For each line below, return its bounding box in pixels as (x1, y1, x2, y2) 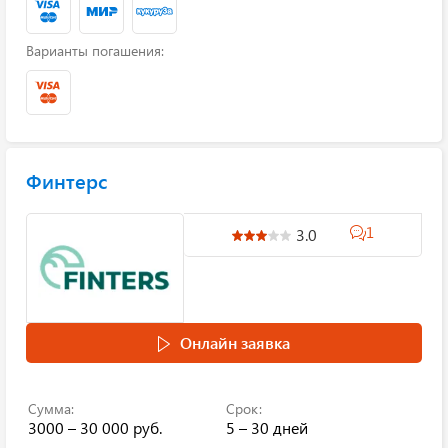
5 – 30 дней (226, 417, 308, 438)
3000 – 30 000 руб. (28, 417, 162, 438)
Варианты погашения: (26, 41, 164, 60)
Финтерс (26, 167, 107, 194)
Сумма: (28, 399, 74, 418)
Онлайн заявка (180, 332, 290, 353)
